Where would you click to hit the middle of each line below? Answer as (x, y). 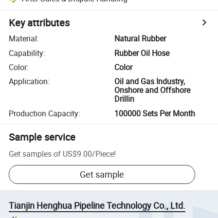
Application (28, 82)
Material (23, 39)
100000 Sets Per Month (155, 113)
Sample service (42, 137)
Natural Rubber (140, 39)
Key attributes (39, 23)
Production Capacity (44, 113)
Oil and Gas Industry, (150, 82)
